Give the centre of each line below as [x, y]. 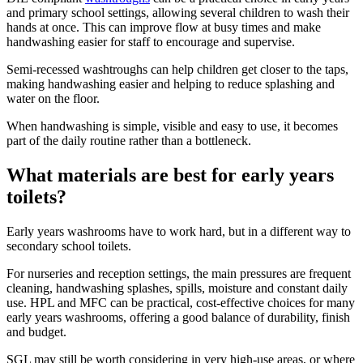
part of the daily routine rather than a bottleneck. [129, 141]
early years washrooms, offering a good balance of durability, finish [178, 318]
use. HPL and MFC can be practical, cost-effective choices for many [181, 303]
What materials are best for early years [170, 175]
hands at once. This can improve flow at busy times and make [164, 28]
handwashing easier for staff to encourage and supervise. [151, 42]
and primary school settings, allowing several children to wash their [178, 13]
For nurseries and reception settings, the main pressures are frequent [179, 274]
